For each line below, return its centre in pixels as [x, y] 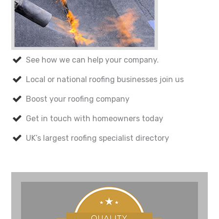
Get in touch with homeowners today [95, 118]
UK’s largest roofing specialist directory [98, 138]
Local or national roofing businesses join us [105, 79]
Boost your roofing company [78, 99]
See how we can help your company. [92, 60]
